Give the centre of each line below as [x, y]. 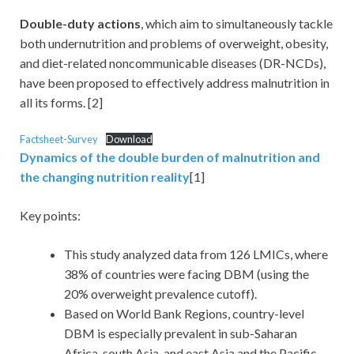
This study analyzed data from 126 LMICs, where [196, 254]
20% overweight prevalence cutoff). [160, 293]
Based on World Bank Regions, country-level [184, 313]
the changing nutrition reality [105, 176]
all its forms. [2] [61, 102]
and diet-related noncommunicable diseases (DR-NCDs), [173, 62]
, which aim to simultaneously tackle [237, 23]
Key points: [50, 215]
